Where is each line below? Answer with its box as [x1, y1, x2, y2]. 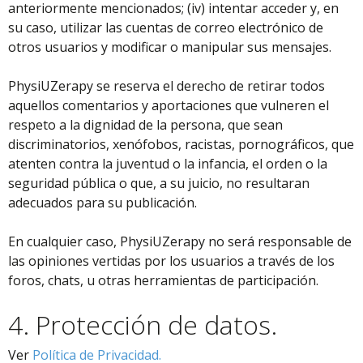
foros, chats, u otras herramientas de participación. [8, 271, 318, 289]
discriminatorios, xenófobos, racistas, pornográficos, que [8, 135, 354, 153]
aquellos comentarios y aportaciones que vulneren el [8, 96, 329, 114]
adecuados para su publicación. [8, 194, 197, 211]
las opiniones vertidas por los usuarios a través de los [8, 252, 335, 270]
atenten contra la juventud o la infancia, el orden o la [8, 155, 327, 173]
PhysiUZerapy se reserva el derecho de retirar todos [8, 77, 325, 95]
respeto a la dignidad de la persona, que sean [8, 116, 283, 134]
